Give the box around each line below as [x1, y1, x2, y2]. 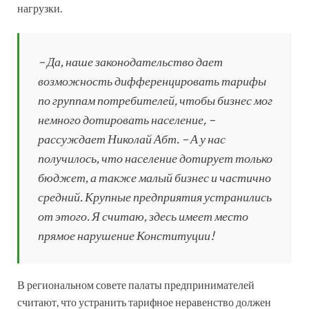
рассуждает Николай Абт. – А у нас [38, 130, 226, 146]
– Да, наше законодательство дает [38, 53, 223, 69]
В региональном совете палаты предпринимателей [17, 277, 255, 291]
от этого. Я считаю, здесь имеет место [38, 208, 248, 223]
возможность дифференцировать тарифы [38, 72, 266, 88]
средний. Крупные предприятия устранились [38, 188, 272, 204]
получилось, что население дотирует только [38, 150, 272, 166]
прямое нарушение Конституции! [38, 227, 215, 243]
